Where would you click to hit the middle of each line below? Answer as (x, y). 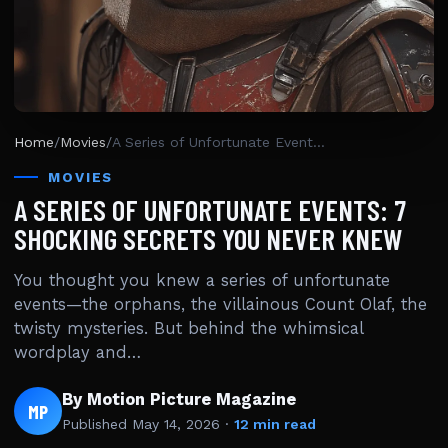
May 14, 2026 (176, 424)
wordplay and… (77, 352)
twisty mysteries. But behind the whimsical (188, 328)
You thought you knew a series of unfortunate (202, 280)
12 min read (275, 424)
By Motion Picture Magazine (179, 399)
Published (97, 424)
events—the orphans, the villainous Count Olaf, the (220, 304)
